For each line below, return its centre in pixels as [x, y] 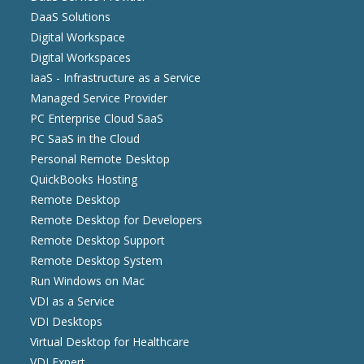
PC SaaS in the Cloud [85, 138]
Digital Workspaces [81, 57]
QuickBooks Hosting [84, 179]
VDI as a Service [73, 301]
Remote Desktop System [97, 260]
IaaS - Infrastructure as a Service [116, 77]
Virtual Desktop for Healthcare [110, 341]
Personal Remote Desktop [100, 158]
